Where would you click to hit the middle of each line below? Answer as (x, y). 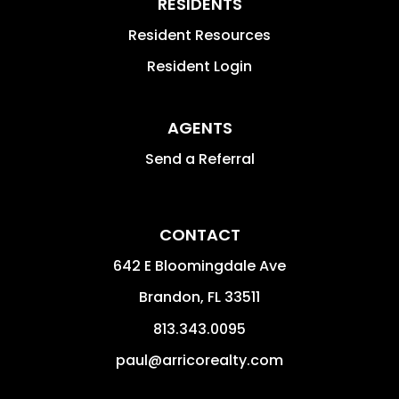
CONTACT (199, 235)
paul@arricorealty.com (199, 361)
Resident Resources (199, 36)
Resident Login (199, 67)
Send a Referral (199, 159)
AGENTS (199, 128)
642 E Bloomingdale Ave (199, 266)
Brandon (170, 297)
